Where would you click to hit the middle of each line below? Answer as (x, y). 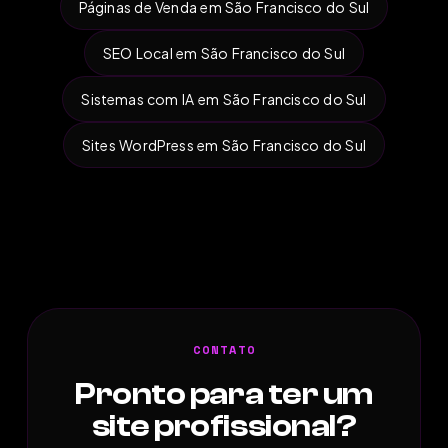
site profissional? (224, 425)
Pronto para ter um (224, 393)
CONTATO (224, 349)
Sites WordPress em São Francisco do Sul (224, 144)
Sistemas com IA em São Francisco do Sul (224, 98)
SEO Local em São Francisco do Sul (223, 52)
